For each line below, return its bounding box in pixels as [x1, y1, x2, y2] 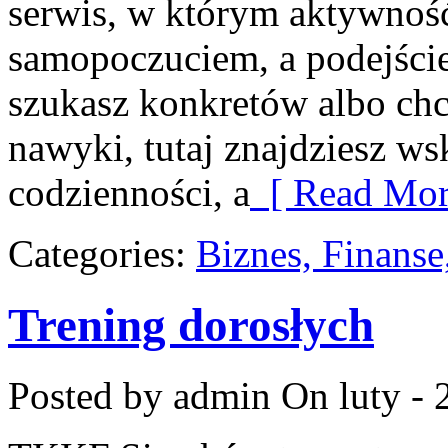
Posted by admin [8, 374, 271, 418]
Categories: [8, 232, 196, 276]
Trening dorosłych [8, 298, 374, 351]
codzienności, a [8, 171, 250, 215]
